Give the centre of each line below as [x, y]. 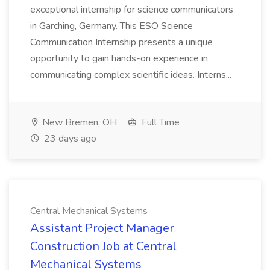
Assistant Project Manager [102, 228]
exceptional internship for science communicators [132, 10]
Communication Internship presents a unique [121, 42]
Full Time [159, 122]
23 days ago [69, 139]
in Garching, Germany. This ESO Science [111, 26]
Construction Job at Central [103, 246]
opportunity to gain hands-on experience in [119, 58]
